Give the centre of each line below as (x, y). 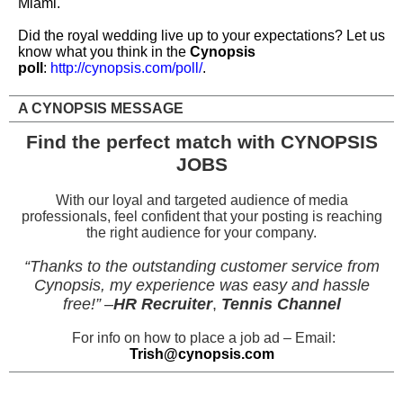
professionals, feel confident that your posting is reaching (201, 216)
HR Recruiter (162, 304)
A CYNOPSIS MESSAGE (101, 108)
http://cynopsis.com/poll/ (126, 68)
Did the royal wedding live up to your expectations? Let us (201, 36)
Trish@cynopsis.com (201, 354)
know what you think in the (104, 52)
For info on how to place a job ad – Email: (201, 338)
